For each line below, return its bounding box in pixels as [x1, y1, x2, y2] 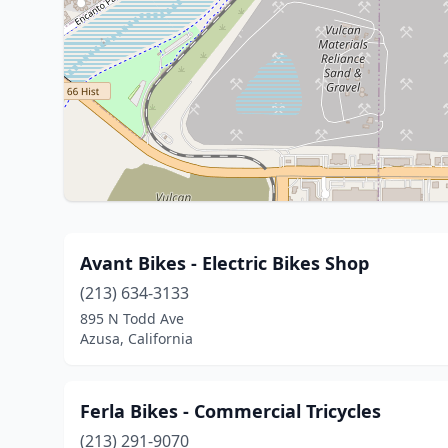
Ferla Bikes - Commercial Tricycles [80, 399, 381, 423]
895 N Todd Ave [80, 309, 184, 328]
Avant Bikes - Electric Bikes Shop [80, 251, 369, 275]
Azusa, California [80, 329, 193, 348]
